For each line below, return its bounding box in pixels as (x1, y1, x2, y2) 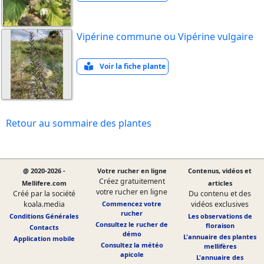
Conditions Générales (9, 211, 79, 220)
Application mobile (13, 233, 75, 243)
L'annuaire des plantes (183, 232, 257, 241)
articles (207, 178, 232, 187)
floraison (205, 220, 235, 230)
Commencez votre (102, 199, 162, 208)
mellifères (203, 241, 236, 250)
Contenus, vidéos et (188, 166, 252, 175)
